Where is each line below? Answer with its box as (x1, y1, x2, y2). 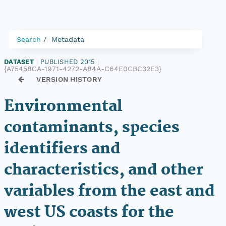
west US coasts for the (4, 200, 174, 225)
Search (17, 35, 41, 43)
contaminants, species (4, 116, 180, 140)
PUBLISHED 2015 (40, 58, 95, 66)
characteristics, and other (4, 158, 203, 183)
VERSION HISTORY (36, 75, 102, 83)
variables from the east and (4, 179, 215, 204)
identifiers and (4, 137, 121, 161)
